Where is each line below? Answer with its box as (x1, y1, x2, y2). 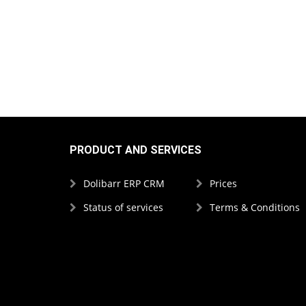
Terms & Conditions (209, 200, 300, 214)
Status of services (83, 200, 163, 214)
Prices (209, 176, 237, 190)
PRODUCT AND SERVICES (70, 143, 201, 156)
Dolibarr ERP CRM (83, 176, 165, 190)
